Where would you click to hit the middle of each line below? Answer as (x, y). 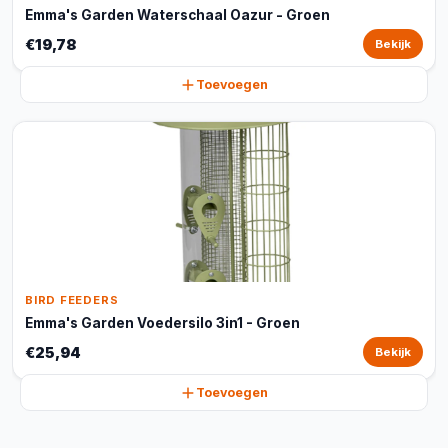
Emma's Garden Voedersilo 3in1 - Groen (162, 323)
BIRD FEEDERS (72, 300)
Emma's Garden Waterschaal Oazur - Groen (177, 15)
